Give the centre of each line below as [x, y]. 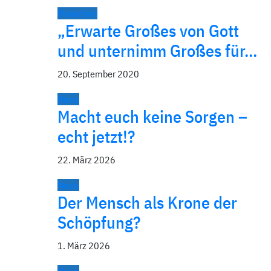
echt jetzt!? [96, 136]
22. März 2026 [87, 160]
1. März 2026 [84, 246]
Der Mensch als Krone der [147, 202]
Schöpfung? [99, 222]
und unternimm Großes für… [157, 51]
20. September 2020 [98, 74]
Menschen [77, 13]
